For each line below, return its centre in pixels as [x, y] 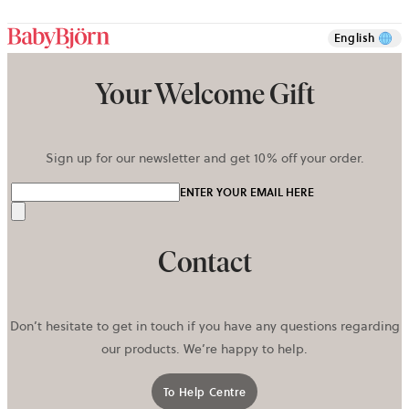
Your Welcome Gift [204, 94]
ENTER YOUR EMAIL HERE [247, 193]
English [354, 37]
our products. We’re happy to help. [204, 349]
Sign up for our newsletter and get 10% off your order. [204, 158]
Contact [204, 262]
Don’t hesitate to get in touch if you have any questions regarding [204, 326]
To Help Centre [204, 392]
